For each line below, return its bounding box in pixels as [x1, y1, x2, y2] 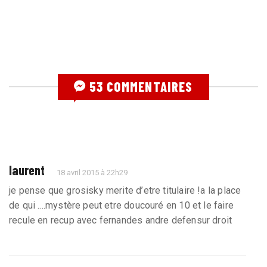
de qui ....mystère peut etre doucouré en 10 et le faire [9, 199, 234, 211]
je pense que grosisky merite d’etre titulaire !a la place [9, 184, 241, 196]
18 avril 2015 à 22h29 [57, 167, 128, 177]
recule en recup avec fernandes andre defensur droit [9, 214, 232, 226]
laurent [9, 162, 45, 178]
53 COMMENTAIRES [86, 78, 193, 94]
